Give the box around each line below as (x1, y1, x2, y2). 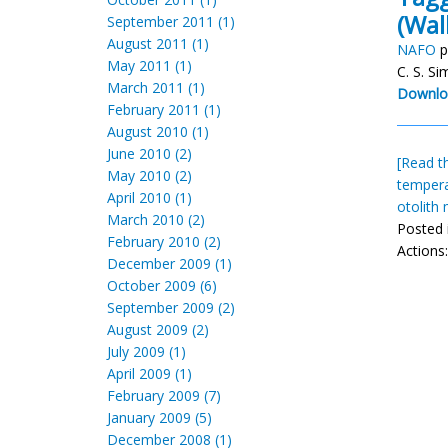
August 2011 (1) (107, 34, 209, 53)
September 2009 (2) (107, 298, 235, 317)
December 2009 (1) (107, 254, 232, 273)
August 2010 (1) (107, 122, 209, 141)
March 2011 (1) (107, 78, 205, 97)
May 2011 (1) (107, 56, 192, 75)
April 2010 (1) (107, 188, 192, 207)
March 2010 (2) (107, 210, 205, 229)
